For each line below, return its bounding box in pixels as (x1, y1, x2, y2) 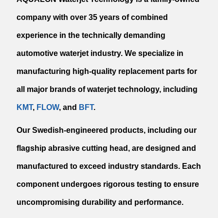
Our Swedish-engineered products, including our (17, 126, 197, 134)
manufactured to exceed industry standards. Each (17, 162, 201, 170)
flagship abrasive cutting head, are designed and (17, 144, 197, 152)
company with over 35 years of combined (17, 13, 168, 21)
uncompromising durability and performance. (17, 198, 184, 206)
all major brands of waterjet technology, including (17, 85, 198, 93)
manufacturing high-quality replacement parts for (17, 67, 198, 75)
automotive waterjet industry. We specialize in (17, 49, 184, 57)
